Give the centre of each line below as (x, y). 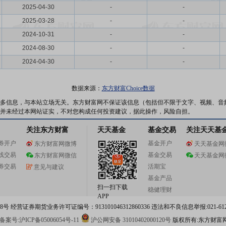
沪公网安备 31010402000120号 (131, 220)
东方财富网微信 (55, 155)
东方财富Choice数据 (128, 88)
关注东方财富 (47, 130)
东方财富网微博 (55, 144)
